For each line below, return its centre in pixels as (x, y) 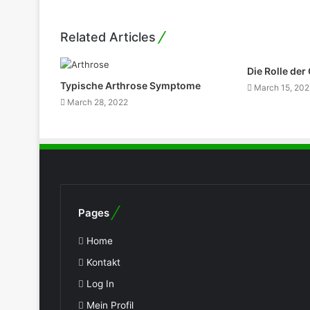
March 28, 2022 (98, 102)
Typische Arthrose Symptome (130, 85)
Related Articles (108, 37)
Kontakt (103, 262)
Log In (100, 283)
